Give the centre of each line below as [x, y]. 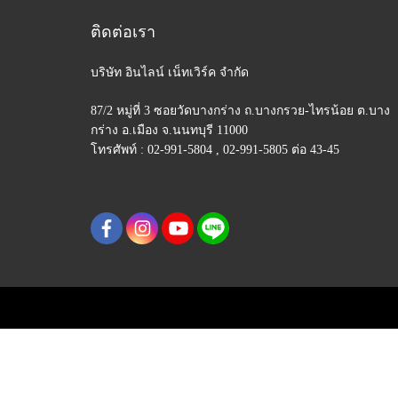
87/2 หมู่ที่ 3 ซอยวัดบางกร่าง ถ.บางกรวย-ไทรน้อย [224, 111]
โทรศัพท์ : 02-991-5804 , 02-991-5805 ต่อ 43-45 [215, 150]
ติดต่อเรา [123, 32]
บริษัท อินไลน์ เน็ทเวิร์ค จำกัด [170, 72]
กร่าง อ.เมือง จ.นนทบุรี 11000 [169, 130]
